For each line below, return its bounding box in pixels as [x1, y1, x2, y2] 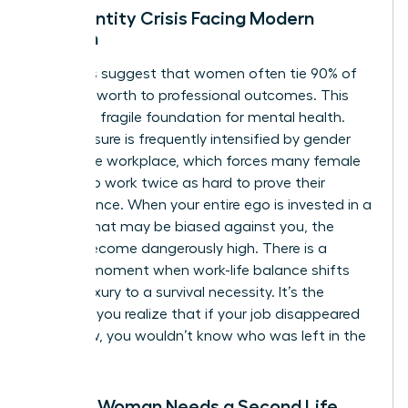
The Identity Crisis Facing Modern [34, 8, 314, 27]
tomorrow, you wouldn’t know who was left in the [34, 328, 366, 343]
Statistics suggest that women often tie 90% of [34, 66, 357, 81]
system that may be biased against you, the [34, 219, 334, 234]
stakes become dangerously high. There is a [34, 240, 327, 256]
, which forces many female [176, 153, 361, 168]
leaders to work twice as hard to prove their [34, 175, 325, 190]
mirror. [34, 350, 75, 365]
